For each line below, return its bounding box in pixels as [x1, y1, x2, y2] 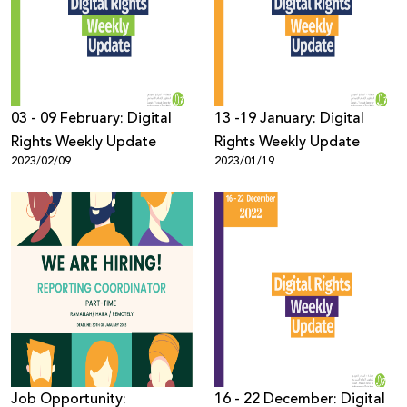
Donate [178, 26, 229, 48]
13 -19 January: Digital [214, 107, 364, 129]
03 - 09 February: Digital [11, 107, 172, 129]
